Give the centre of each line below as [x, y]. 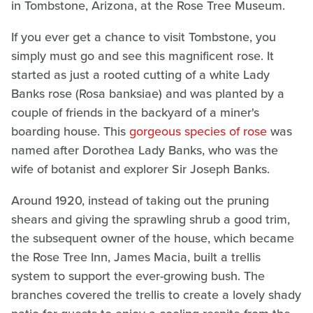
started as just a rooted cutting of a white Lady [140, 74]
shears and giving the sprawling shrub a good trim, [151, 219]
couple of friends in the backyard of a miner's [135, 112]
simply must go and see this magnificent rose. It [143, 56]
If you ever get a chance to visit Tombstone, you [144, 37]
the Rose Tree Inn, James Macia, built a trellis [136, 257]
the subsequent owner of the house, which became [153, 238]
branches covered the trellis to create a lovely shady [156, 294]
